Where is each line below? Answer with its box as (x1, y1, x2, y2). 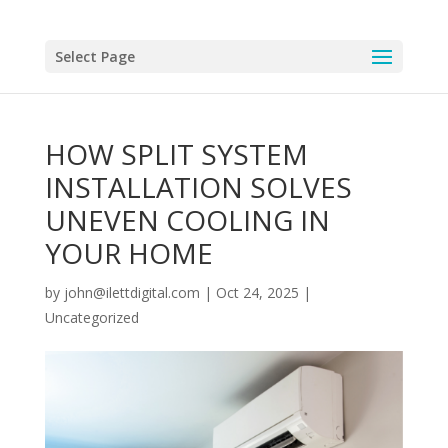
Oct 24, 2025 (215, 283, 299, 302)
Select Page (54, 47, 135, 66)
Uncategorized (44, 308, 139, 327)
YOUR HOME (44, 234, 213, 272)
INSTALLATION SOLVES (44, 168, 352, 206)
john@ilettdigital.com (63, 283, 200, 302)
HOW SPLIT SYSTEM (44, 135, 308, 173)
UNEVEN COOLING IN (44, 201, 330, 239)
